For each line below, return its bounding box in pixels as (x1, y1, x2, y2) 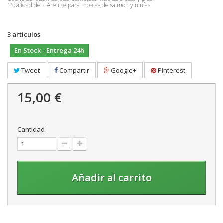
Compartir (58, 65, 89, 75)
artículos (12, 29, 40, 39)
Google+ (110, 65, 136, 75)
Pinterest (156, 65, 185, 75)
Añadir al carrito (71, 170, 152, 184)
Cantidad (17, 124, 45, 134)
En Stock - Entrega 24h (14, 45, 84, 55)
